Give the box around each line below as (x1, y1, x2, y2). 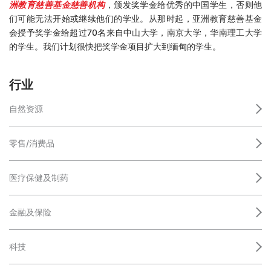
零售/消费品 (9, 138, 54, 149)
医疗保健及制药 (9, 172, 68, 183)
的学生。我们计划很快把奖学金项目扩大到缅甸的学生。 (9, 41, 221, 52)
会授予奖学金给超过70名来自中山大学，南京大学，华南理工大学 (9, 27, 262, 38)
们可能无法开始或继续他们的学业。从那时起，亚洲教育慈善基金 (9, 13, 262, 24)
